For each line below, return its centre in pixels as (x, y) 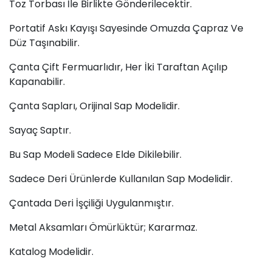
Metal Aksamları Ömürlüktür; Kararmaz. (103, 227)
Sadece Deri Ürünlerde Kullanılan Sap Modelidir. (121, 178)
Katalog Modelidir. (51, 251)
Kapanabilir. (37, 81)
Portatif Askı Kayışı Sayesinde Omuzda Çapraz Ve (126, 28)
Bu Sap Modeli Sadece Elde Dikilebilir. (95, 154)
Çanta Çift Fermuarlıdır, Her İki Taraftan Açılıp (118, 67)
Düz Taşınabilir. (44, 42)
